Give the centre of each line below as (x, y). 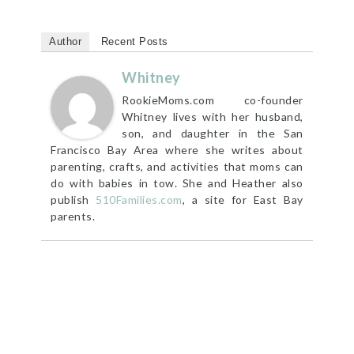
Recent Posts (134, 41)
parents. (73, 216)
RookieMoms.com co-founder (213, 100)
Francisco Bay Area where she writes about (177, 149)
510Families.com (139, 199)
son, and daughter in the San (213, 133)
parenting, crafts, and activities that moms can (177, 166)
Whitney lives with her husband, (213, 116)
